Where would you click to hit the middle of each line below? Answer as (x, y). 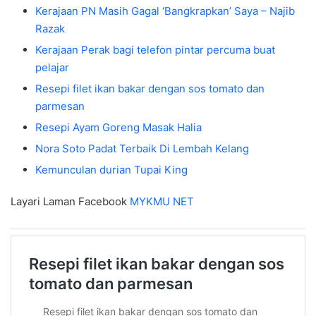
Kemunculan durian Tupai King (111, 170)
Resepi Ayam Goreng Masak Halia (119, 128)
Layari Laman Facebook (70, 202)
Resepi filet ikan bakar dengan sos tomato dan (150, 89)
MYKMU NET (162, 202)
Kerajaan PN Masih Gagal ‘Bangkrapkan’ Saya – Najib (165, 11)
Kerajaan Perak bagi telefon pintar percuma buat (155, 50)
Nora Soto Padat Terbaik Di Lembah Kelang (142, 149)
